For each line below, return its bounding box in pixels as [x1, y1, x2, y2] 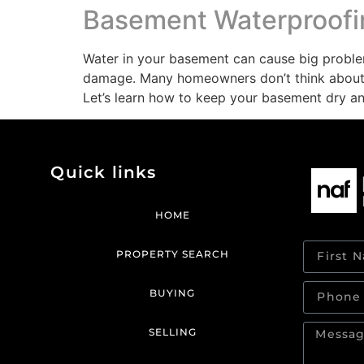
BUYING [149, 286, 196, 299]
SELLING [148, 325, 197, 338]
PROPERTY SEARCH [115, 247, 229, 260]
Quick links [50, 162, 157, 182]
